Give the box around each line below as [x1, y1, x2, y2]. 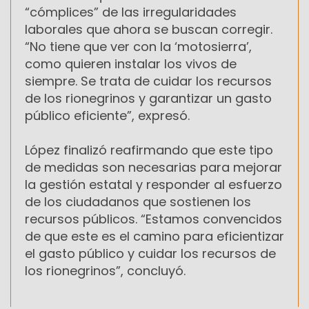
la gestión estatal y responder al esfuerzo [25, 175, 282, 193]
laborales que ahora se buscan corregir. [25, 20, 272, 38]
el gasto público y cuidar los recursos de [25, 244, 276, 262]
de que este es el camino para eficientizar [25, 227, 284, 245]
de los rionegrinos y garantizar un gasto [25, 89, 272, 107]
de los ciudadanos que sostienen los [25, 192, 251, 210]
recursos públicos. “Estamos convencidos [25, 210, 282, 228]
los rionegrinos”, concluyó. [25, 261, 186, 279]
